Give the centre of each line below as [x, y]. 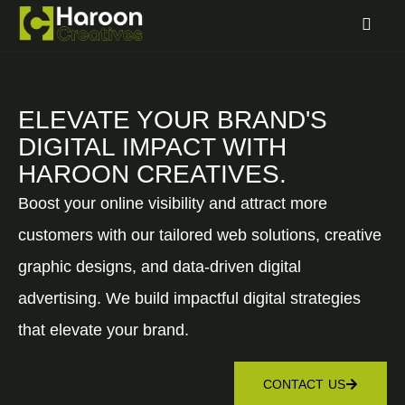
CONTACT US [304, 385]
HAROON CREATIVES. [152, 174]
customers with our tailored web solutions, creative [200, 235]
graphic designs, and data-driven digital [160, 267]
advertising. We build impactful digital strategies [189, 299]
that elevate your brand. [104, 330]
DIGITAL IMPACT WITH [152, 147]
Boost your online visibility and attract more [173, 204]
